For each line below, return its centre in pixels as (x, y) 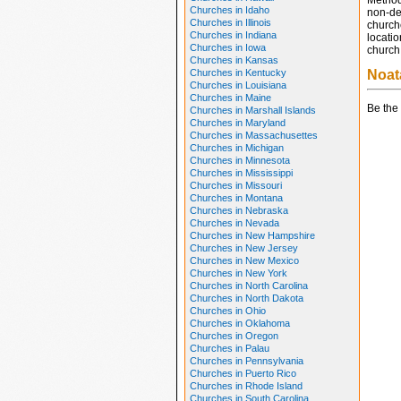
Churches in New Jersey (243, 248)
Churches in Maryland (237, 123)
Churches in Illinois (230, 22)
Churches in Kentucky (238, 73)
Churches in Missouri (235, 185)
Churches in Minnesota (239, 160)
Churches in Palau (229, 348)
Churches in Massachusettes (253, 135)
